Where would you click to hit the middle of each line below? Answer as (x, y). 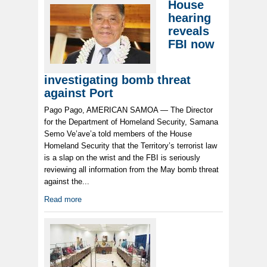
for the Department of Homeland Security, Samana (131, 122)
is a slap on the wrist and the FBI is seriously (122, 158)
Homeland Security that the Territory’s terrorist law (131, 146)
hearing (190, 18)
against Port (79, 93)
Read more (63, 200)
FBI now (191, 44)
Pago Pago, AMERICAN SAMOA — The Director (128, 110)
